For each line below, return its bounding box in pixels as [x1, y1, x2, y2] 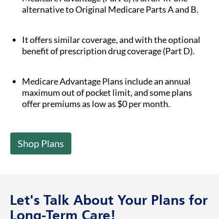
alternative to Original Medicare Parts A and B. [22, 4, 198, 15]
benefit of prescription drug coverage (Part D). [22, 45, 195, 57]
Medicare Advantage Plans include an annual [22, 76, 191, 87]
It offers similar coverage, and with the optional [22, 34, 200, 45]
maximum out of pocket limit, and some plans [22, 87, 192, 98]
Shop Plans [18, 137, 64, 150]
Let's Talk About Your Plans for [10, 195, 208, 209]
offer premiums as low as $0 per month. [22, 98, 170, 109]
